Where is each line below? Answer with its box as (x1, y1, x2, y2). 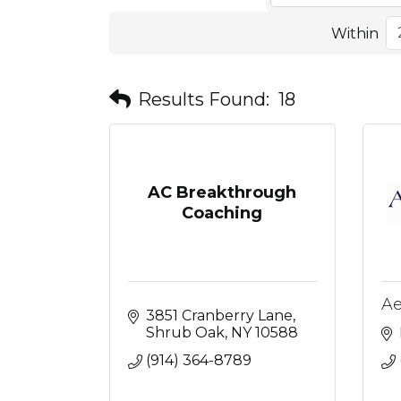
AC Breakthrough (148, 182, 297, 202)
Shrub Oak (146, 324, 225, 341)
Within (330, 24, 379, 42)
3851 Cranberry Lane (146, 307, 293, 324)
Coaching (182, 202, 263, 223)
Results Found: (138, 88, 269, 110)
